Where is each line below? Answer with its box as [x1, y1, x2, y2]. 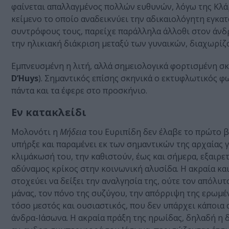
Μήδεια [60, 126, 86, 138]
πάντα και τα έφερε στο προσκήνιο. [11, 85, 149, 97]
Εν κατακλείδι [11, 105, 86, 120]
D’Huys [11, 73, 38, 84]
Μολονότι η [11, 126, 60, 138]
